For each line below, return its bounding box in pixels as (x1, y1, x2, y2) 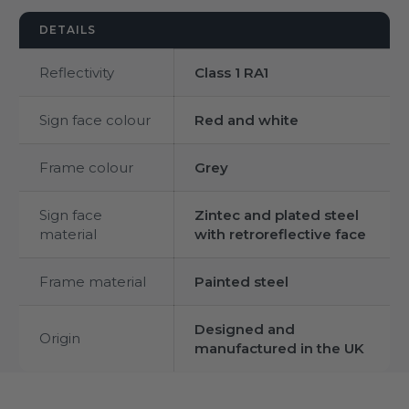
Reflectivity (39, 63, 114, 81)
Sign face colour (39, 110, 151, 129)
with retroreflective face (194, 225, 366, 243)
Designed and (194, 320, 295, 338)
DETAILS (39, 22, 96, 37)
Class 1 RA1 (194, 63, 268, 81)
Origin (39, 329, 80, 347)
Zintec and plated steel (194, 205, 359, 224)
